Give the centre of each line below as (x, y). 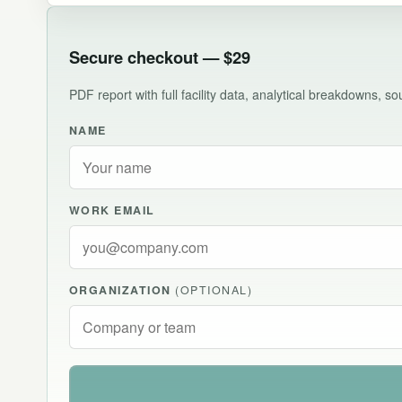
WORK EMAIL (112, 210)
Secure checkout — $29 (160, 57)
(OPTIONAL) (214, 290)
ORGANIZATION (122, 290)
